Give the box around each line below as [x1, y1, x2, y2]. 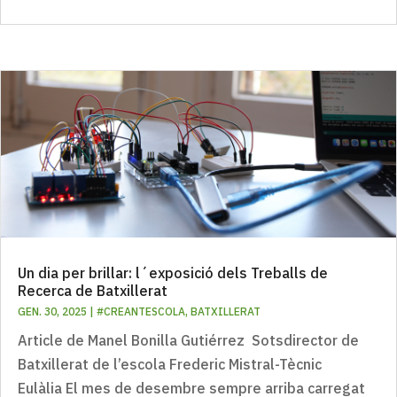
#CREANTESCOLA [97, 304, 185, 318]
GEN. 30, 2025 [18, 304, 87, 318]
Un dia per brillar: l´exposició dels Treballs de [18, 263, 328, 282]
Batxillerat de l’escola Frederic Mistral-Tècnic [18, 354, 322, 373]
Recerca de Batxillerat [18, 281, 167, 300]
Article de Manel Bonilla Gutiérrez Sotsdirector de [18, 331, 359, 349]
